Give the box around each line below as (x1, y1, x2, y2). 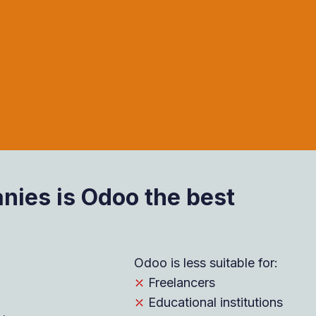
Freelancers (145, 275, 215, 290)
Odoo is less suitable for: (134, 255, 278, 270)
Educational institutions (145, 295, 283, 310)
